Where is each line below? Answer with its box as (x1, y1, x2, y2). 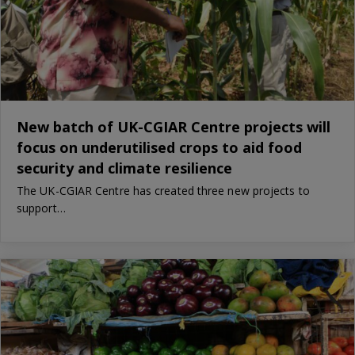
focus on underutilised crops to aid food (17, 137, 302, 157)
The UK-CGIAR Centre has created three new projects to (17, 182, 310, 198)
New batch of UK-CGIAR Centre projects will (17, 116, 330, 136)
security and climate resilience (17, 158, 232, 177)
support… (17, 200, 66, 216)
